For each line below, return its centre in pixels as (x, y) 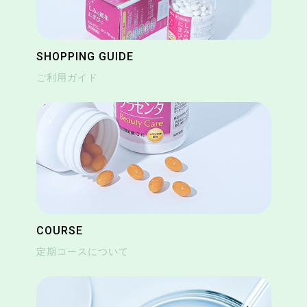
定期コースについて (82, 252)
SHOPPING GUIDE (85, 56)
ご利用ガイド (67, 77)
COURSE (59, 231)
